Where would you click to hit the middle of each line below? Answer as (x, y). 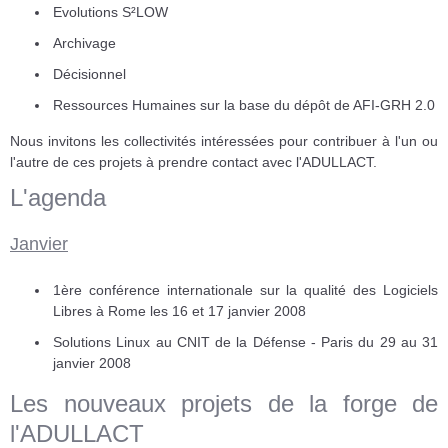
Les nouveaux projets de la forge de (224, 403)
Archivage (84, 42)
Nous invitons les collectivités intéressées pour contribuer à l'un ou (224, 140)
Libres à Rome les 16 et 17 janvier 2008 (179, 310)
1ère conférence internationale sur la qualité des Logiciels (245, 289)
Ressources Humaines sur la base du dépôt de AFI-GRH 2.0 (244, 104)
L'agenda (58, 197)
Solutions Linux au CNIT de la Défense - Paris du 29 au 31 (245, 341)
